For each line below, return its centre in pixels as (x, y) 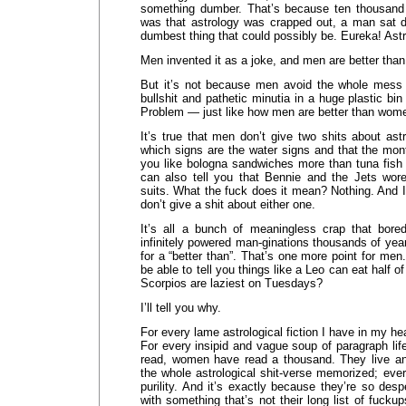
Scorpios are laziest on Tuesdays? (232, 283)
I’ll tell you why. (181, 308)
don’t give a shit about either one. (228, 204)
